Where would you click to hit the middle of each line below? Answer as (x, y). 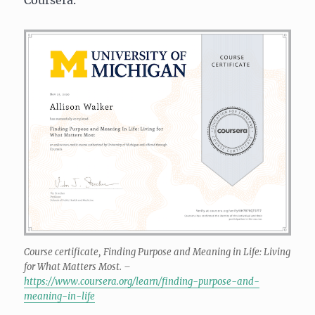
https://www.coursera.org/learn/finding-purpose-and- (142, 282)
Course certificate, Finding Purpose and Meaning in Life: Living (157, 252)
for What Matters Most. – (78, 267)
